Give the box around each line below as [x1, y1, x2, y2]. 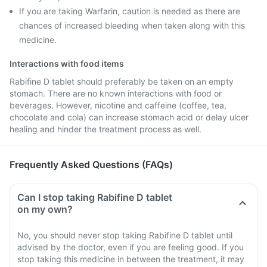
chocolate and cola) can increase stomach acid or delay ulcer [10, 112, 249, 122]
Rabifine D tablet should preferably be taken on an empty [10, 76, 234, 86]
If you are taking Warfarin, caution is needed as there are [19, 6, 240, 16]
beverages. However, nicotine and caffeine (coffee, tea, [10, 100, 226, 110]
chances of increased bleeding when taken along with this [19, 20, 245, 30]
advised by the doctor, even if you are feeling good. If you [17, 242, 244, 252]
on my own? [17, 203, 73, 215]
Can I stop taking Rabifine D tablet [17, 191, 172, 203]
